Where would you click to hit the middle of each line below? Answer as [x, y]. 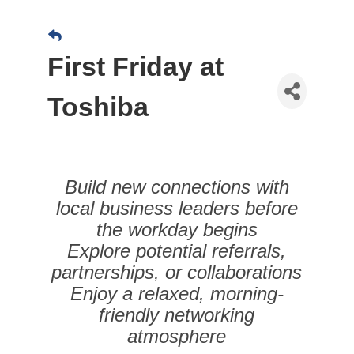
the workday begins [177, 230]
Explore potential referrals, [177, 251]
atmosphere [177, 337]
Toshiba [98, 107]
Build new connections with [177, 187]
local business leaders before [177, 209]
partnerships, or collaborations [177, 273]
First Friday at [135, 67]
